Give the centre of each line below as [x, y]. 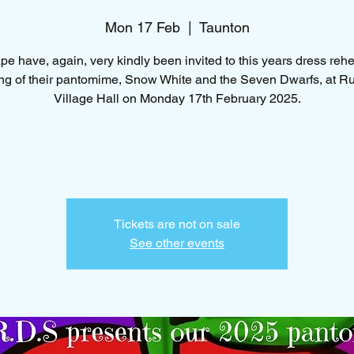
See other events [177, 243]
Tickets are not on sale [177, 224]
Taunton [224, 27]
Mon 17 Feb [142, 27]
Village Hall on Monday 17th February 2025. [177, 98]
